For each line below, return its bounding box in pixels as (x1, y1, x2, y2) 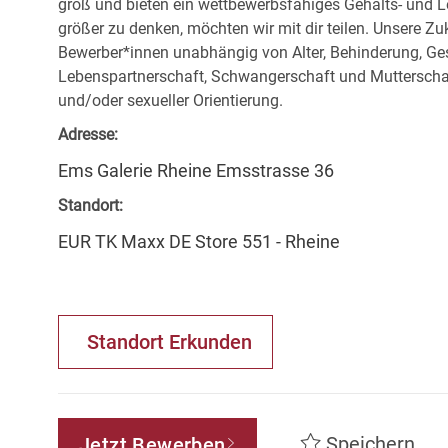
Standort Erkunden (87, 330, 252, 355)
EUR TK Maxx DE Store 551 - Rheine (58, 231, 340, 253)
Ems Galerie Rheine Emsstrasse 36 (58, 160, 334, 182)
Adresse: (58, 125, 118, 145)
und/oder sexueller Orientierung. (58, 91, 283, 111)
